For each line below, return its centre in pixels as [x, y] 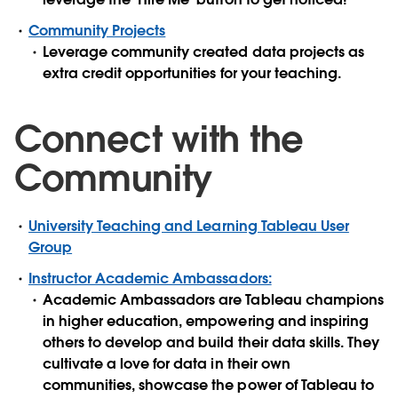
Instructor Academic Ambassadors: [150, 279]
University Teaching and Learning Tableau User [189, 227]
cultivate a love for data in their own [167, 364]
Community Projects [97, 31]
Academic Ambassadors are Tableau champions [213, 300]
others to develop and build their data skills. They [211, 343]
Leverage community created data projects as [203, 52]
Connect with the [159, 140]
